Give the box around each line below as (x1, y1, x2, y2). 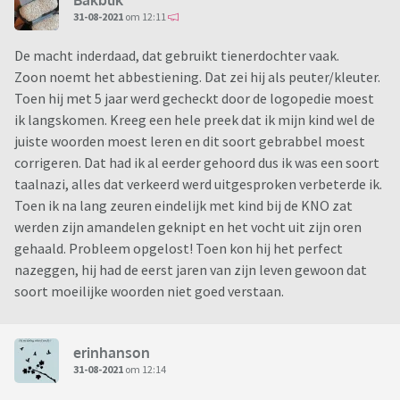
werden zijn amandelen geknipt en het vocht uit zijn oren (14, 218, 362, 237)
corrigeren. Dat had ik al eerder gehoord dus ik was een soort (14, 154, 379, 172)
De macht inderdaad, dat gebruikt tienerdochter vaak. (14, 46, 339, 65)
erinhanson (73, 343, 150, 362)
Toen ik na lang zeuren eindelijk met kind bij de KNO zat (14, 196, 353, 215)
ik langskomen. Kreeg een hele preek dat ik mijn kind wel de (14, 111, 375, 129)
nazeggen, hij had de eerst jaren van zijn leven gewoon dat (14, 261, 367, 279)
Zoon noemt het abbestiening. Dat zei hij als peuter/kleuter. (14, 68, 380, 87)
